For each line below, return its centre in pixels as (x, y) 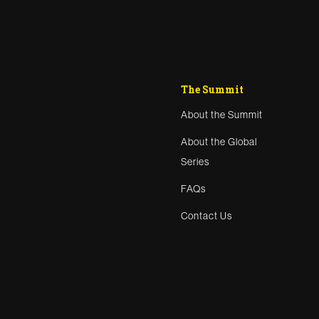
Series (195, 162)
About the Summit (222, 115)
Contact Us (206, 216)
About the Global (219, 142)
